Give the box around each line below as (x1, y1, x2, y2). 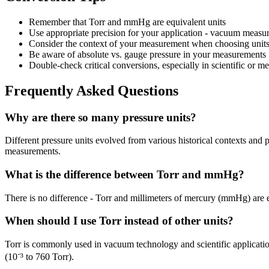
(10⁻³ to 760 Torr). (5, 252, 74, 262)
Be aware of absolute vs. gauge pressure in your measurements (29, 49, 266, 59)
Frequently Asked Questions (5, 82, 178, 98)
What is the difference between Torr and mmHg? (5, 168, 244, 181)
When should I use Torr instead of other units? (5, 214, 234, 228)
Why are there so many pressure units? (5, 110, 196, 124)
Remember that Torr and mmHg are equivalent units (29, 16, 226, 27)
